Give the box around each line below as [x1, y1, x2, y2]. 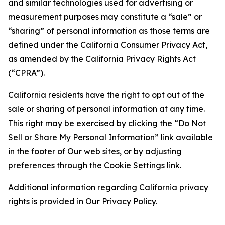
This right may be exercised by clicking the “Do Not [8, 118, 206, 128]
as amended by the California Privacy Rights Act [8, 54, 196, 64]
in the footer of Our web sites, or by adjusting [8, 146, 182, 156]
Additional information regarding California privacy [8, 182, 208, 192]
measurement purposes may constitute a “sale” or [8, 12, 202, 22]
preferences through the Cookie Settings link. [8, 160, 181, 170]
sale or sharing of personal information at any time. [8, 104, 205, 114]
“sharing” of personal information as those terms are [8, 26, 210, 36]
